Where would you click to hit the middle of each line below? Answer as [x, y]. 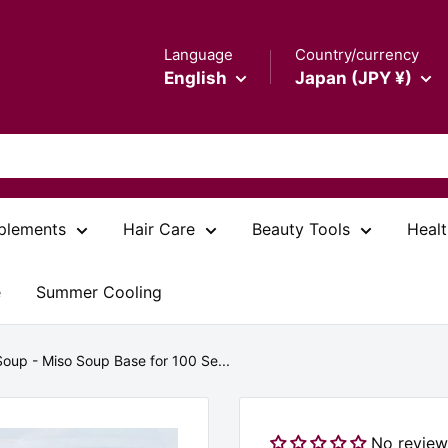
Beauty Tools [301, 229]
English [195, 77]
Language [198, 54]
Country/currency [357, 54]
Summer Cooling [99, 292]
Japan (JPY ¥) [353, 77]
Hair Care [159, 229]
